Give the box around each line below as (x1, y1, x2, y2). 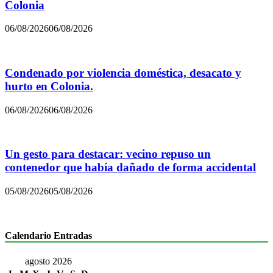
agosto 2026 (24, 255, 72, 266)
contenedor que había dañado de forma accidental (5, 161, 256, 174)
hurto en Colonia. (5, 80, 93, 93)
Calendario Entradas (5, 230, 92, 241)
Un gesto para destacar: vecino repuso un (5, 147, 211, 161)
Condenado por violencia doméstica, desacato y (5, 66, 241, 80)
